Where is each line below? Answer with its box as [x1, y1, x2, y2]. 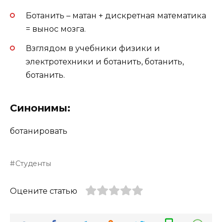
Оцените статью [10, 186, 77, 196]
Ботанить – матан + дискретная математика [26, 11, 206, 21]
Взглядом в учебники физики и [26, 43, 160, 53]
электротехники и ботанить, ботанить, [26, 56, 184, 66]
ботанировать [10, 126, 67, 136]
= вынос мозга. [26, 24, 86, 34]
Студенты [15, 159, 52, 168]
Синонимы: [10, 102, 70, 114]
